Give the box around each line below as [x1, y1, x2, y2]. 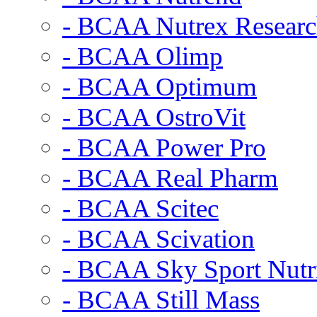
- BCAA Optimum [62, 72, 257, 101]
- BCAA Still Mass [62, 285, 260, 314]
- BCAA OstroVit [62, 103, 246, 132]
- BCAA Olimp [62, 42, 223, 71]
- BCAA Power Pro [62, 133, 266, 162]
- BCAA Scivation [62, 224, 255, 253]
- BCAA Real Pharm [62, 163, 278, 192]
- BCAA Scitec [62, 194, 219, 223]
